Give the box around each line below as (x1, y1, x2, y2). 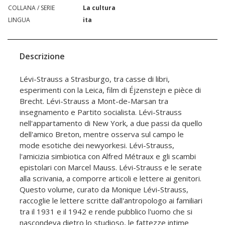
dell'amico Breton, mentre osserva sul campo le (20, 129, 184, 140)
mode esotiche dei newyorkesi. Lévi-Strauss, (20, 140, 174, 151)
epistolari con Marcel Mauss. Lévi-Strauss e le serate (20, 162, 202, 173)
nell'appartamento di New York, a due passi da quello (20, 118, 202, 129)
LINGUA (8, 16, 30, 25)
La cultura (83, 4, 116, 13)
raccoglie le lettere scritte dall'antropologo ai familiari (20, 195, 202, 206)
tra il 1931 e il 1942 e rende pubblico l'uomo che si (20, 206, 192, 217)
